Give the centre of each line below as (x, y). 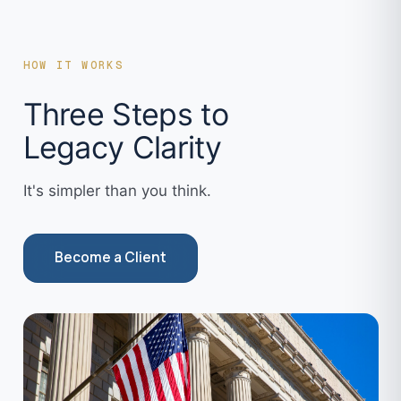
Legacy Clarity (122, 147)
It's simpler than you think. (117, 190)
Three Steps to (125, 114)
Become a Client (110, 258)
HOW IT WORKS (73, 66)
